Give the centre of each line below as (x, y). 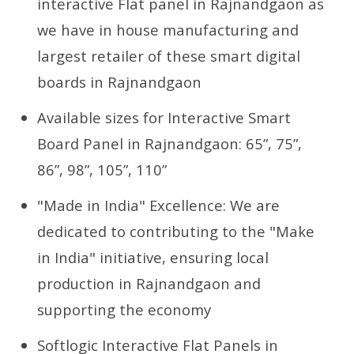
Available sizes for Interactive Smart (164, 117)
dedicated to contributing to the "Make (176, 231)
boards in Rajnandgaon (120, 81)
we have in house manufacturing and (168, 29)
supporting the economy (124, 309)
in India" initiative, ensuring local (153, 257)
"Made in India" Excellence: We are (159, 205)
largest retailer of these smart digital (169, 55)
